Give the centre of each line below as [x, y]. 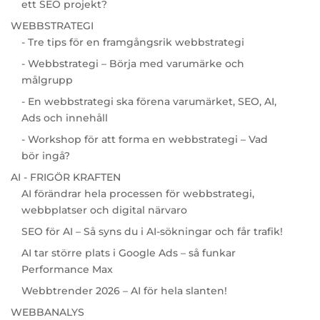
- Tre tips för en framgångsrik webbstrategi [132, 42]
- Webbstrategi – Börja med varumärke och [132, 63]
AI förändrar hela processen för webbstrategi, [137, 193]
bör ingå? [45, 155]
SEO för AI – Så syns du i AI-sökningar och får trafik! [152, 231]
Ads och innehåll [64, 117]
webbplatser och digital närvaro [104, 210]
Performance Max [67, 269]
